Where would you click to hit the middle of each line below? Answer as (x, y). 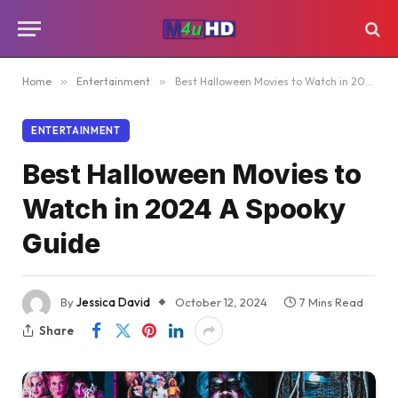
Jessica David (113, 302)
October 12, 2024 (221, 302)
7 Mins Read (331, 302)
